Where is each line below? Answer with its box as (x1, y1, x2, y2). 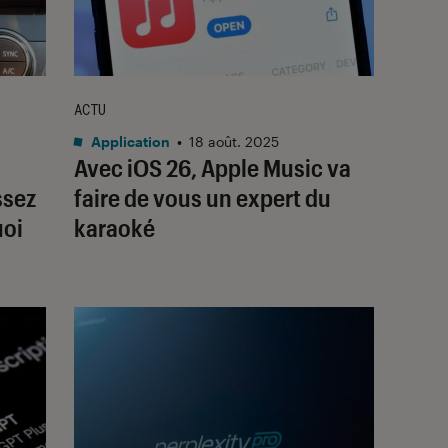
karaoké (74, 212, 155, 242)
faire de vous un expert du (74, 182, 331, 212)
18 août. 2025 (189, 132, 279, 150)
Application (88, 132, 170, 150)
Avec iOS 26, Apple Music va (74, 152, 351, 182)
